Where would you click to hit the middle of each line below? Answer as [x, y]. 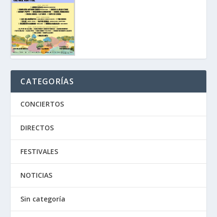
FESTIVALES [39, 152]
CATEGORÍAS [47, 82]
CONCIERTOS [42, 104]
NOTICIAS [37, 175]
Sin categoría [43, 199]
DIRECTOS [37, 128]
